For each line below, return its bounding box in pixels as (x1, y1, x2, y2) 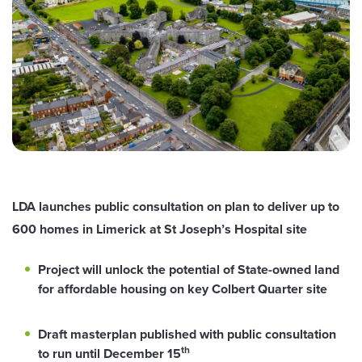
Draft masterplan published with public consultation (38, 325, 336, 344)
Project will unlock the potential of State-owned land (38, 260, 339, 280)
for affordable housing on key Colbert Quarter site (38, 280, 327, 299)
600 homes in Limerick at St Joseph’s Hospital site (12, 220, 307, 239)
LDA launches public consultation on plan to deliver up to (12, 197, 339, 217)
